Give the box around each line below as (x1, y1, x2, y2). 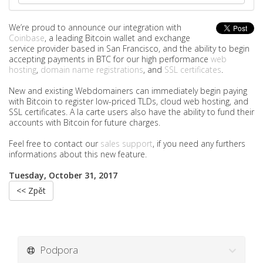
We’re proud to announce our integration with (9, 22, 181, 33)
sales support (100, 138, 153, 149)
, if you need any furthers (153, 138, 245, 149)
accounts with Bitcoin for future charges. (9, 117, 160, 128)
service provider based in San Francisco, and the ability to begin (9, 43, 249, 54)
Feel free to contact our (9, 138, 100, 149)
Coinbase (9, 32, 45, 43)
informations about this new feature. (9, 149, 147, 160)
